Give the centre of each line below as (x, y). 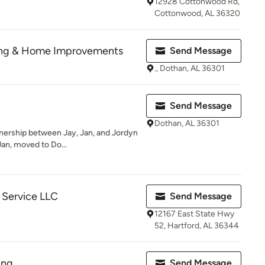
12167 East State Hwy (194, 214)
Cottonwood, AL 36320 (197, 13)
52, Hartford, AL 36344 (197, 226)
